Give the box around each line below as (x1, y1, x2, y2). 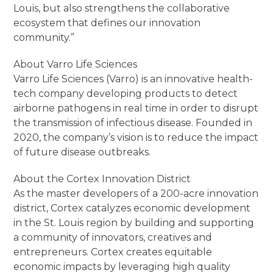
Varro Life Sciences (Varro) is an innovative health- (13, 73, 253, 85)
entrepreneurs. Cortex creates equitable (13, 246, 213, 258)
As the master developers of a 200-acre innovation (13, 188, 259, 200)
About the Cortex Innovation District (13, 173, 191, 185)
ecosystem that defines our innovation (13, 17, 201, 29)
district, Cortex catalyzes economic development (13, 202, 251, 214)
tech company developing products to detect (13, 88, 238, 100)
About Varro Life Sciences (13, 58, 138, 71)
